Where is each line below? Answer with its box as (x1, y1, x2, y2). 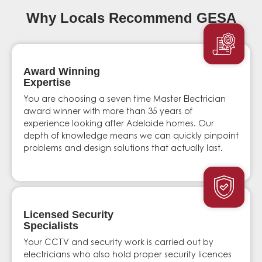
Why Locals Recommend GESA (26, 10, 236, 26)
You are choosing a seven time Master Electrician (23, 96, 226, 104)
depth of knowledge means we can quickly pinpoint (23, 133, 239, 141)
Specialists (23, 220, 78, 232)
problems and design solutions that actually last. (23, 145, 223, 153)
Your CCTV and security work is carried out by (23, 239, 213, 248)
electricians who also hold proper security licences (23, 251, 232, 260)
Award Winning (23, 65, 100, 77)
